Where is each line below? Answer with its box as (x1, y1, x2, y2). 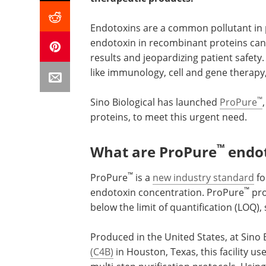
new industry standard (153, 171, 254, 184)
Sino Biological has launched (90, 96, 220, 109)
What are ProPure (90, 142, 217, 161)
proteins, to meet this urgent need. (90, 110, 247, 123)
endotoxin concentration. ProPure (90, 186, 244, 199)
